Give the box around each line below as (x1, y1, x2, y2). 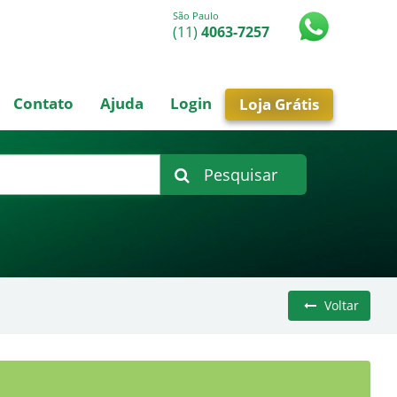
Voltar (321, 297, 359, 314)
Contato (13, 93, 74, 113)
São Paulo (173, 9, 219, 22)
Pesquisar (203, 163, 277, 185)
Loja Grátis (239, 94, 319, 114)
